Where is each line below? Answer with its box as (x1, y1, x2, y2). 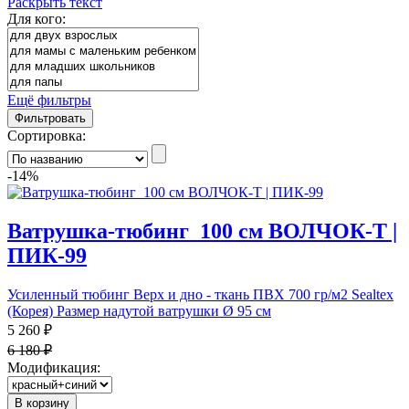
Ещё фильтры (7, 91, 91, 108)
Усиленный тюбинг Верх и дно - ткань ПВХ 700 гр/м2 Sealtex (7, 286, 393, 302)
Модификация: (7, 359, 100, 375)
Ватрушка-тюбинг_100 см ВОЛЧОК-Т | (7, 218, 397, 243)
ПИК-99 (7, 243, 87, 267)
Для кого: (7, 10, 66, 26)
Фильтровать (15, 110, 86, 125)
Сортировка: (7, 127, 86, 143)
